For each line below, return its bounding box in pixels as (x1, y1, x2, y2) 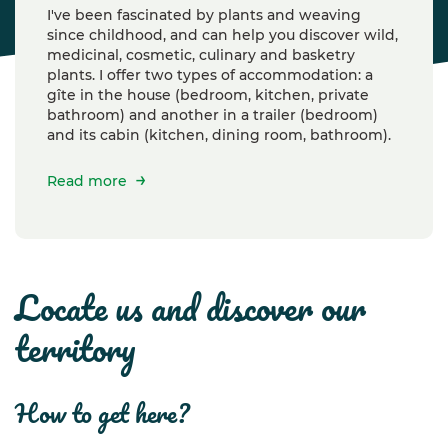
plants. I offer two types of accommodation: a (47, 66, 373, 84)
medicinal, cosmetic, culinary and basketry (47, 46, 355, 64)
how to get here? (39, 392, 189, 434)
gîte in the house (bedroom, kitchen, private (47, 86, 369, 104)
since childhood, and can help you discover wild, (47, 26, 398, 44)
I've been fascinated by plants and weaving (47, 6, 361, 24)
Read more (47, 172, 127, 190)
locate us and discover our (15, 279, 40, 335)
